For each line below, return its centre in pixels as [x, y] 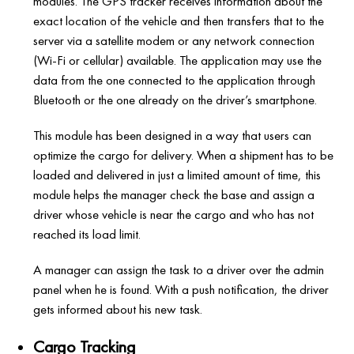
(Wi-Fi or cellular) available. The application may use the [178, 60]
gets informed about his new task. [118, 309]
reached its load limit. [87, 234]
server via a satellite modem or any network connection [174, 41]
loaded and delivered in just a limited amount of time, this [177, 175]
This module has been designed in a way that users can [173, 136]
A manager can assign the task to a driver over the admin [179, 270]
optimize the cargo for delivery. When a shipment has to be [184, 155]
